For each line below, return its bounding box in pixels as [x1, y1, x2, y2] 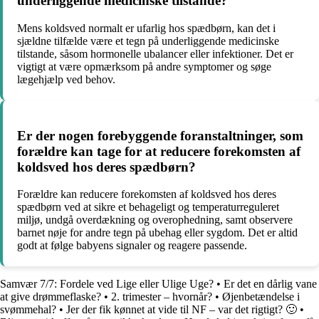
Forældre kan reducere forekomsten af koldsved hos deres [17, 188, 276, 201]
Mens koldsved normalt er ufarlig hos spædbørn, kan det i [17, 21, 276, 34]
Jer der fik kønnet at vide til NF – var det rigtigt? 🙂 [66, 303, 297, 316]
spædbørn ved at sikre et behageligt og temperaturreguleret [17, 201, 279, 214]
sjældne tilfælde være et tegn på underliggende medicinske [17, 34, 279, 47]
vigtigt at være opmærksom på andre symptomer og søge [17, 60, 271, 73]
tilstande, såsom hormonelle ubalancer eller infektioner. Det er [17, 47, 293, 60]
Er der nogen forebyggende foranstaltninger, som [17, 127, 303, 143]
